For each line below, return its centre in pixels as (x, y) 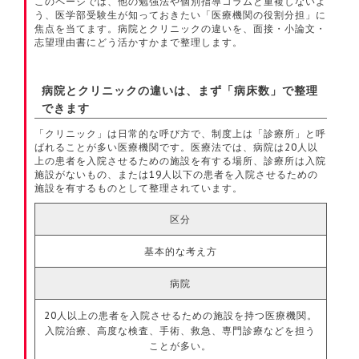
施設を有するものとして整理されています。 (139, 188)
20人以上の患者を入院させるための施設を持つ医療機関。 (180, 316)
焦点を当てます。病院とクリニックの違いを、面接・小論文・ (181, 29)
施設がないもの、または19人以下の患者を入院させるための (177, 175)
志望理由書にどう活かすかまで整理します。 (139, 42)
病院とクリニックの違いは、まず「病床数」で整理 (180, 91)
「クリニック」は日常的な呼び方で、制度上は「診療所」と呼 (181, 134)
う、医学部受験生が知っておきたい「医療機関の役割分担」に (181, 15)
